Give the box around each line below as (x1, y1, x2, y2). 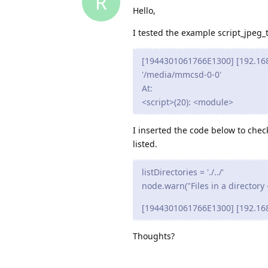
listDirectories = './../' (142, 166, 224, 178)
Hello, (133, 4, 156, 16)
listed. (133, 138, 157, 150)
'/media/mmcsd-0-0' (142, 68, 221, 80)
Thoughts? (133, 230, 175, 242)
